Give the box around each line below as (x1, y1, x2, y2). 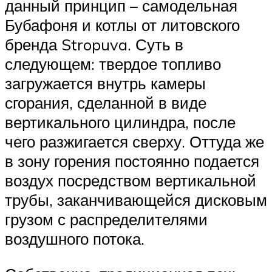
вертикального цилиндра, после (5, 112, 236, 132)
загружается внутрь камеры (5, 73, 206, 93)
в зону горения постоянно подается (5, 151, 259, 171)
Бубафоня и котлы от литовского (5, 15, 240, 35)
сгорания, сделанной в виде (5, 92, 206, 112)
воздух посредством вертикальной (5, 170, 256, 190)
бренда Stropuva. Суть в (5, 34, 183, 54)
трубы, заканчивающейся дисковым (5, 189, 267, 209)
